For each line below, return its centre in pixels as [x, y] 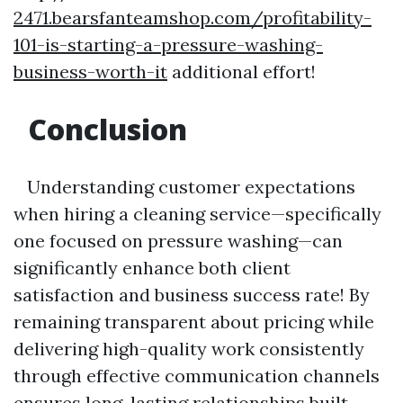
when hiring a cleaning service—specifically [197, 214]
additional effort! [242, 72]
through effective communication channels [197, 376]
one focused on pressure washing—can [178, 241]
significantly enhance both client [152, 268]
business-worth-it [90, 72]
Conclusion [104, 129]
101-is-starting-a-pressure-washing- [168, 45]
